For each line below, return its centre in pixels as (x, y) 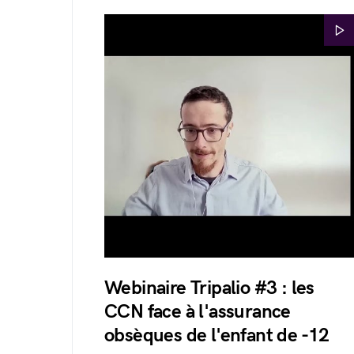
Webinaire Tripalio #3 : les (209, 288)
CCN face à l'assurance (198, 312)
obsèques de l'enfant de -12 (217, 335)
